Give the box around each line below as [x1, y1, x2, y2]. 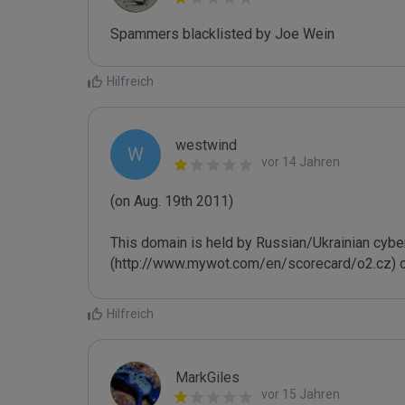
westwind [175, 137, 237, 154]
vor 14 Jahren [261, 155, 340, 169]
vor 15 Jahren [261, 387, 340, 401]
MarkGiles [175, 369, 240, 386]
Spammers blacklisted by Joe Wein [110, 25, 338, 42]
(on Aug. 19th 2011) [110, 193, 233, 210]
